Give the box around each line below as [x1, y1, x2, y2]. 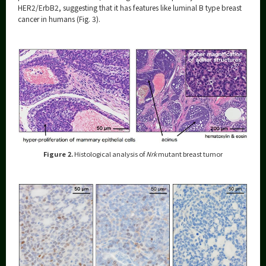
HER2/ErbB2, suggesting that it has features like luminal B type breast [18, 2, 242, 12]
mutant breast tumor [157, 149, 223, 159]
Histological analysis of [73, 149, 146, 159]
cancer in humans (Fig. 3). [18, 13, 100, 24]
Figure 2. [43, 149, 73, 159]
